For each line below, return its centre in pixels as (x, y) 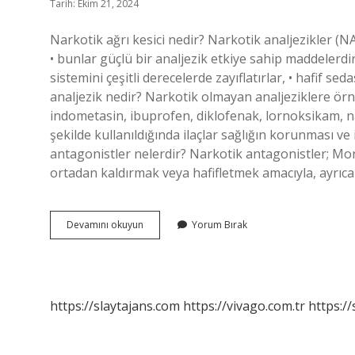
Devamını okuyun (105, 225)
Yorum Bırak (219, 225)
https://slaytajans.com (115, 306)
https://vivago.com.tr (244, 306)
